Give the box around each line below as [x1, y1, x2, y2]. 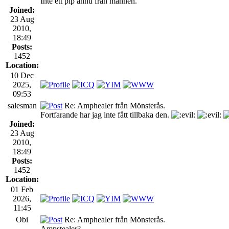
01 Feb [11, 185, 33, 194]
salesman [7, 101, 37, 110]
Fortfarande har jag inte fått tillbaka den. [40, 110, 171, 119]
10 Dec [10, 71, 34, 80]
